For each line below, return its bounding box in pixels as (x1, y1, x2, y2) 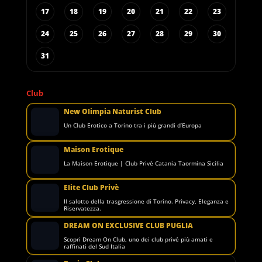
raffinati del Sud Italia (63, 242, 125, 250)
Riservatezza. (63, 204, 101, 212)
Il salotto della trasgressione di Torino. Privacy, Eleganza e (63, 196, 229, 205)
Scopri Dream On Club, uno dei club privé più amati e (63, 235, 213, 243)
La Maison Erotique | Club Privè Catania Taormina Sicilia (63, 158, 223, 167)
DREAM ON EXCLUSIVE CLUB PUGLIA (63, 220, 193, 230)
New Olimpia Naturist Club (63, 106, 161, 116)
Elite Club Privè (63, 182, 119, 192)
